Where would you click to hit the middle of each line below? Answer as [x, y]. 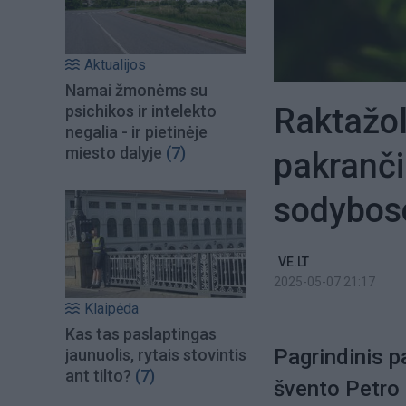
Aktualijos [115, 65]
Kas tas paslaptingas [141, 333]
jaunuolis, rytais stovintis [156, 354]
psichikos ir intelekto [141, 111]
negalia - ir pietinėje [136, 132]
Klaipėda [111, 308]
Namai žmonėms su [136, 91]
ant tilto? [98, 375]
